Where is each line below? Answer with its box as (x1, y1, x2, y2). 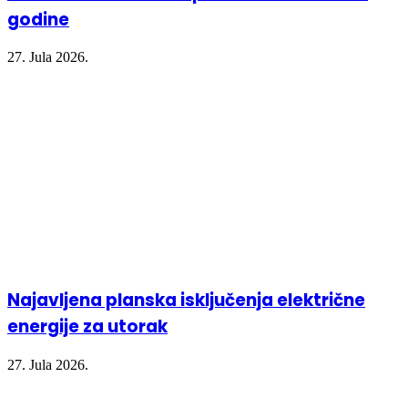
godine (7, 6, 69, 32)
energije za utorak (7, 314, 168, 340)
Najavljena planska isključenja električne (7, 288, 365, 313)
